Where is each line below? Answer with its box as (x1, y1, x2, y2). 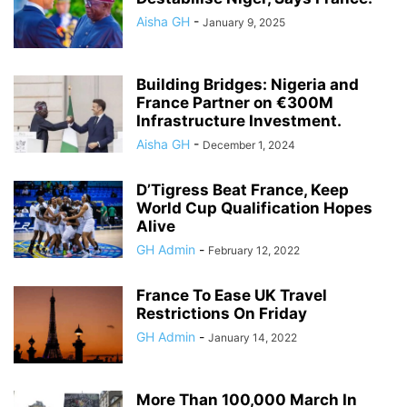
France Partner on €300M (136, 94, 333, 113)
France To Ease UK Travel (136, 286, 327, 305)
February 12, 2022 (208, 243, 300, 258)
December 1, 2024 (203, 138, 295, 153)
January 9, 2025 (203, 15, 285, 30)
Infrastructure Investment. (136, 112, 342, 131)
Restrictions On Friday (136, 304, 307, 323)
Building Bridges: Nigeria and (136, 75, 359, 94)
